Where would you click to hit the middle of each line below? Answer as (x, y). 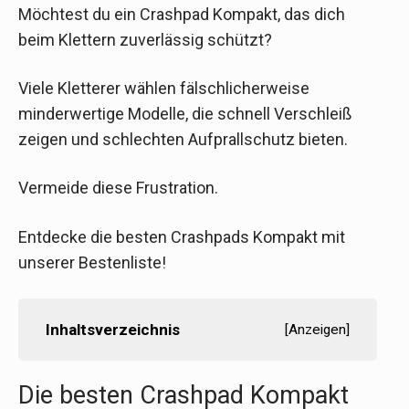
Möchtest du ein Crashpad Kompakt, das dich (182, 14)
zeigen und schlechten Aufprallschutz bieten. (183, 140)
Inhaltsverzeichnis (113, 329)
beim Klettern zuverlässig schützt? (145, 40)
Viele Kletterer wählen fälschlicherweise (164, 89)
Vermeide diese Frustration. (118, 188)
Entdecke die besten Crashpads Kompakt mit (182, 236)
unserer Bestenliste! (92, 262)
